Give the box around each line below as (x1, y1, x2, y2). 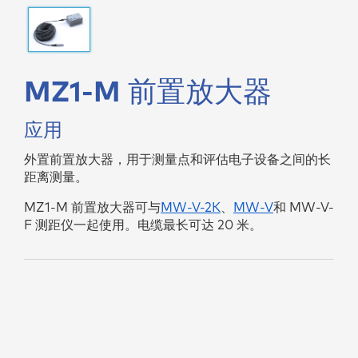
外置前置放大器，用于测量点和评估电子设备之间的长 (24, 151, 331, 168)
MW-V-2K (161, 199, 221, 216)
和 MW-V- (273, 199, 334, 216)
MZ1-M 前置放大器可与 (24, 199, 161, 216)
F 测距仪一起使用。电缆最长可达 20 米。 (24, 217, 262, 233)
